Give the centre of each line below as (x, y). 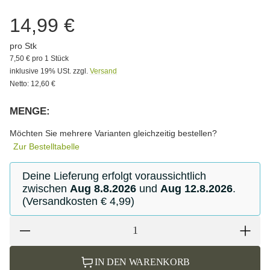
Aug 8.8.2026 (103, 188)
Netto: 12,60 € (33, 83)
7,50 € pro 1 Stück (39, 58)
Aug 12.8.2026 (196, 188)
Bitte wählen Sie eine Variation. (68, 123)
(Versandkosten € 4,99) (78, 201)
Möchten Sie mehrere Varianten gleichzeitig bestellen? (113, 133)
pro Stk (23, 46)
